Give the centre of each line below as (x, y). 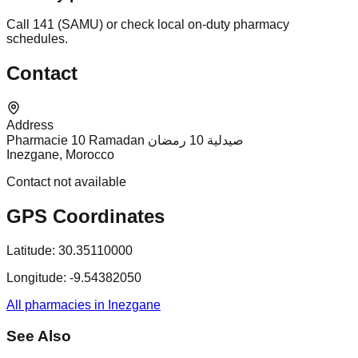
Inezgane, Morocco (60, 155)
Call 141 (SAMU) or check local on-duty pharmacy (148, 25)
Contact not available (66, 182)
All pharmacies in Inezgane (84, 305)
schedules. (37, 39)
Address (30, 125)
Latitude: (31, 251)
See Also (39, 336)
